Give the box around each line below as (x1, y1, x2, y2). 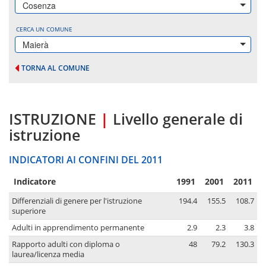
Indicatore (14, 176, 56, 188)
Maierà (23, 39, 49, 50)
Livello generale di (113, 109, 243, 129)
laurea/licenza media (12, 249, 84, 260)
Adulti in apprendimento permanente (12, 223, 144, 233)
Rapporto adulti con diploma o (12, 239, 120, 250)
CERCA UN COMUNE (16, 25, 72, 33)
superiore (12, 206, 46, 217)
